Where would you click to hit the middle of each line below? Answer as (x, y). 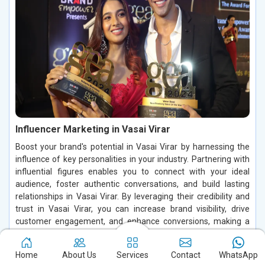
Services (132, 255)
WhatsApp (239, 255)
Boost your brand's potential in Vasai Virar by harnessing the (132, 147)
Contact (185, 255)
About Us (80, 255)
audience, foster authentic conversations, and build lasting (132, 184)
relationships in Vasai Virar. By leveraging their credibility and (132, 197)
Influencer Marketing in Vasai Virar (93, 130)
